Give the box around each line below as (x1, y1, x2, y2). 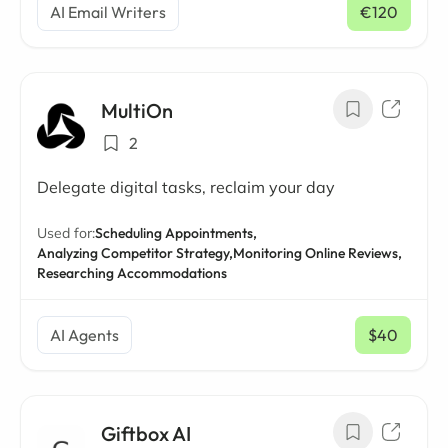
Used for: (37, 224, 95, 242)
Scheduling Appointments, (95, 224, 257, 242)
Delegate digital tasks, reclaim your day (37, 177, 335, 197)
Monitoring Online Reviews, (233, 244, 402, 262)
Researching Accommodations (37, 264, 227, 282)
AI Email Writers (50, 2, 166, 22)
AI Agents (50, 325, 119, 345)
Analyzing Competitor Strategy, (37, 244, 233, 262)
